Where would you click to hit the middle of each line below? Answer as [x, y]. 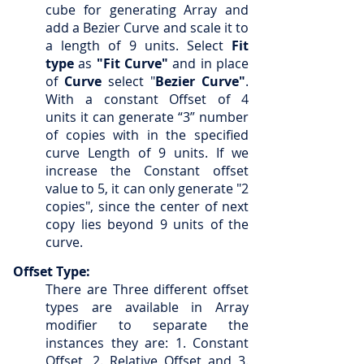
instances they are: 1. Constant [147, 343]
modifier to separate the [147, 325]
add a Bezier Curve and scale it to [147, 28]
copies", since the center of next [147, 206]
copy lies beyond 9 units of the [147, 224]
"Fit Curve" [132, 63]
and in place [209, 63]
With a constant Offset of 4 [147, 99]
